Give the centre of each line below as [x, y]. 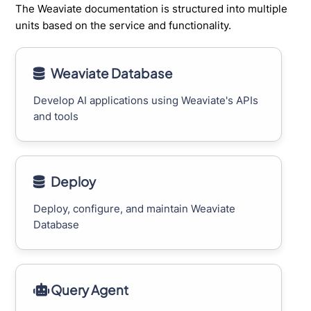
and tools [56, 117]
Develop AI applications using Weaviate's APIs [146, 101]
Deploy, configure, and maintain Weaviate [135, 208]
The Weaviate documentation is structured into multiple [152, 9]
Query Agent [90, 289]
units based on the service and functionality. [124, 26]
